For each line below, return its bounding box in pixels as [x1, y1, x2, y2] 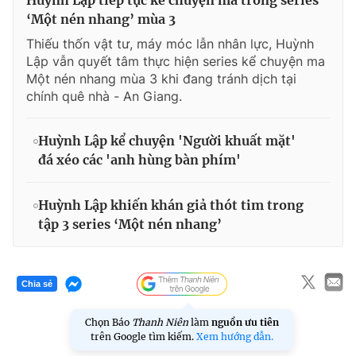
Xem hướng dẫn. [196, 330, 273, 342]
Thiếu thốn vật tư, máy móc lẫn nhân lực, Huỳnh [26, 35, 314, 52]
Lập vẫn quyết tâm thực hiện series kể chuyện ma [26, 52, 325, 69]
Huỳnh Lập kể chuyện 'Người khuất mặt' [38, 132, 296, 149]
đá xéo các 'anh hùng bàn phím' [38, 151, 241, 168]
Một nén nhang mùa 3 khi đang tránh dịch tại [26, 70, 296, 87]
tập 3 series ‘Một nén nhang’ [38, 215, 222, 232]
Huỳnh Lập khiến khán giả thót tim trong [38, 196, 304, 213]
